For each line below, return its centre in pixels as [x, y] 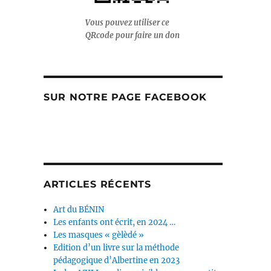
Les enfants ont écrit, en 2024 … [115, 223]
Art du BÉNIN [79, 210]
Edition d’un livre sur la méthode [116, 248]
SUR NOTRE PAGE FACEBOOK [125, 97]
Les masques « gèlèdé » [99, 235]
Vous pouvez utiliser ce [128, 23]
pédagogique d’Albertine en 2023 [117, 261]
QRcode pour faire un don [133, 36]
